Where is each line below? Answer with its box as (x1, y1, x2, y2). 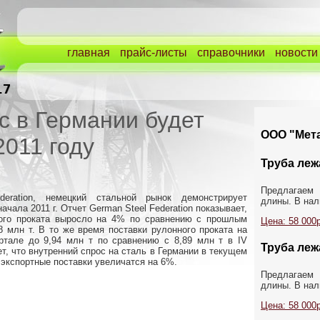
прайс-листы (120, 46, 187, 59)
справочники (197, 46, 265, 59)
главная (67, 46, 110, 59)
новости (275, 46, 318, 59)
